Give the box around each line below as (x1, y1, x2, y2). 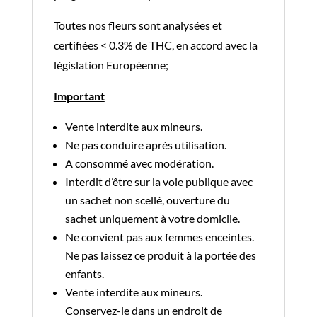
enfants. (64, 266, 104, 280)
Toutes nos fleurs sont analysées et (53, 18, 222, 32)
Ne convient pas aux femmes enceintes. (64, 229, 254, 243)
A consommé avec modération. (64, 156, 214, 170)
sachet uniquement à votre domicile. (64, 211, 240, 225)
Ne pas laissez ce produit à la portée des (64, 248, 256, 262)
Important (53, 88, 105, 103)
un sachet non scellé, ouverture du (64, 192, 230, 207)
